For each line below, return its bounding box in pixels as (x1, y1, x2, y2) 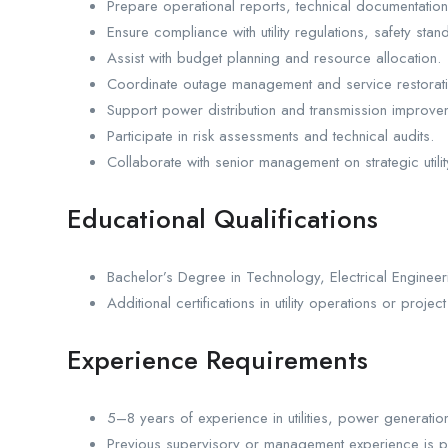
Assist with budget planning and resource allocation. (107, 47, 441, 70)
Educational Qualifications (67, 200, 378, 239)
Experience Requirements (67, 341, 368, 380)
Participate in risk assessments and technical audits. (107, 125, 434, 148)
